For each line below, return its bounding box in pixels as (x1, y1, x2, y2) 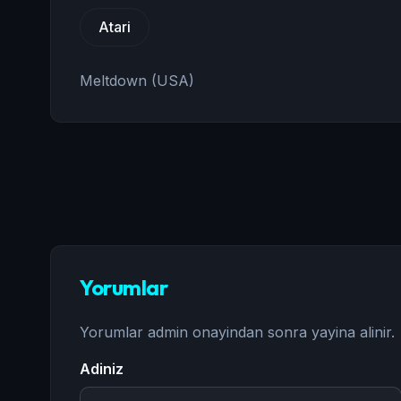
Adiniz (80, 360, 124, 378)
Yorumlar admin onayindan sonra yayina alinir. (80, 323, 395, 341)
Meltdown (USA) (80, 72, 194, 90)
